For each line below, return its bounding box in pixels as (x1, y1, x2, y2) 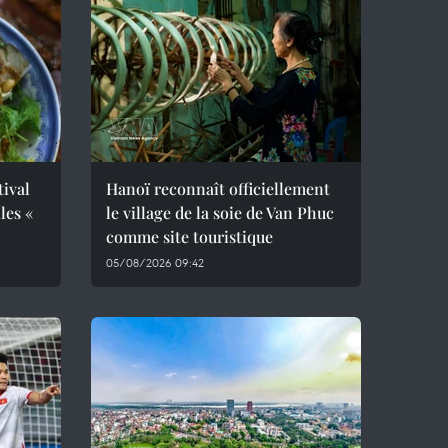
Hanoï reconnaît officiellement (106, 178, 330, 199)
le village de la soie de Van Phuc (106, 202, 334, 223)
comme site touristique (106, 226, 273, 247)
